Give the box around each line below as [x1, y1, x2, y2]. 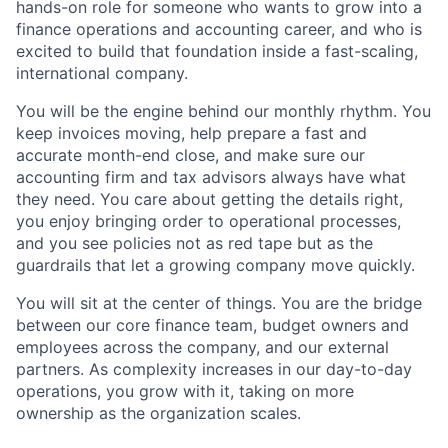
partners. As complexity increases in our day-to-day [16, 358, 412, 379]
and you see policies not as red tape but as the [16, 232, 373, 253]
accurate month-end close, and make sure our [16, 144, 365, 165]
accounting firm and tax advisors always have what [16, 166, 406, 187]
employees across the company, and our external [16, 336, 389, 357]
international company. [16, 62, 188, 83]
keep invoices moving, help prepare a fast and [16, 122, 367, 143]
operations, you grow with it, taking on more [16, 380, 354, 401]
